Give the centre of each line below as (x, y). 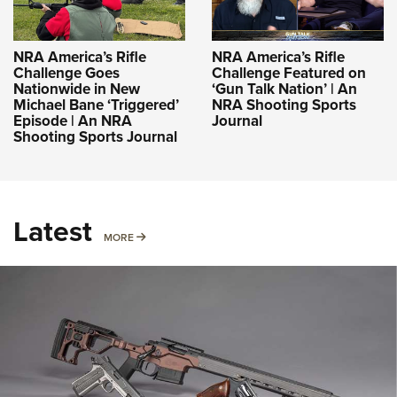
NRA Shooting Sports (284, 105)
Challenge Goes (66, 73)
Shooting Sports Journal (95, 136)
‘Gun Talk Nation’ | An (284, 89)
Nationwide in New (77, 89)
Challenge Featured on (289, 73)
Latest (53, 231)
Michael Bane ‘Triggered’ (96, 105)
